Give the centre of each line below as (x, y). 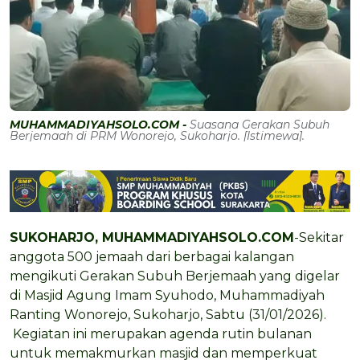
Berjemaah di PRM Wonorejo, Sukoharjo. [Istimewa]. (157, 135)
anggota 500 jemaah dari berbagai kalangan (152, 257)
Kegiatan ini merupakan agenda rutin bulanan (161, 334)
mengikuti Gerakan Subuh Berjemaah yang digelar (175, 276)
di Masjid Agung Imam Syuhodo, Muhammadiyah (167, 296)
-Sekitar (319, 238)
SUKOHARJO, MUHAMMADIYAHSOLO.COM (152, 238)
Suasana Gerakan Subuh (260, 124)
